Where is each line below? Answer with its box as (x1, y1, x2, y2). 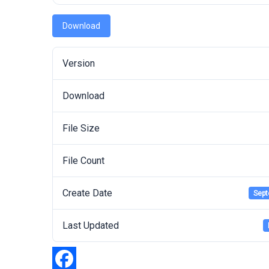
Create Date (62, 187, 112, 199)
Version (62, 58, 95, 69)
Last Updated (62, 220, 119, 231)
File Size (62, 122, 100, 134)
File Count (62, 155, 104, 166)
